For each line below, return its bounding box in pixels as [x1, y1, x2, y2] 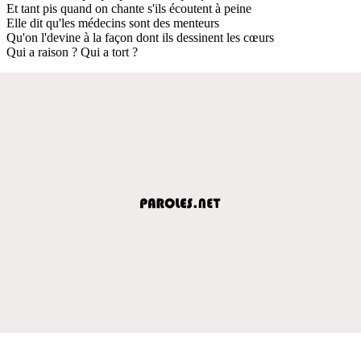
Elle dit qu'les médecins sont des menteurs [6, 15, 219, 30]
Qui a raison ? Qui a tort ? [6, 44, 138, 59]
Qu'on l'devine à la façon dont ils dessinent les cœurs [6, 30, 274, 44]
